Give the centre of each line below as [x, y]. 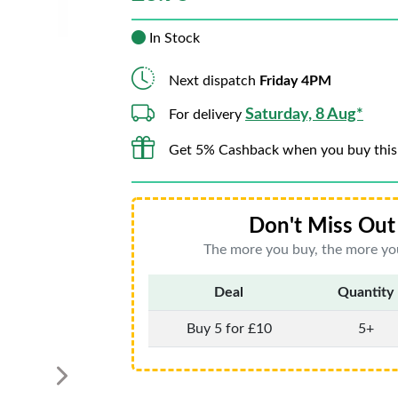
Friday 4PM [295, 80]
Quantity [366, 292]
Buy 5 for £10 [229, 329]
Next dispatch [214, 80]
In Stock [173, 38]
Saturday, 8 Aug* [304, 115]
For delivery [207, 115]
